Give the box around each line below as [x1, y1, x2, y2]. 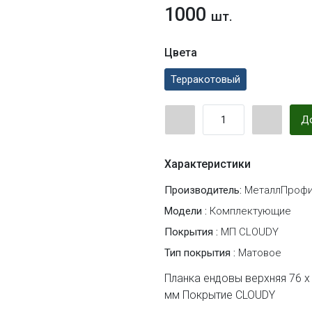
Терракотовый [171, 73, 240, 86]
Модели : [164, 205, 210, 218]
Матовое [238, 247, 281, 260]
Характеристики [164, 157, 251, 171]
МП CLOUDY [221, 226, 279, 239]
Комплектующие [210, 205, 291, 218]
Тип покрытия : [164, 247, 238, 260]
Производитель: [164, 184, 242, 197]
